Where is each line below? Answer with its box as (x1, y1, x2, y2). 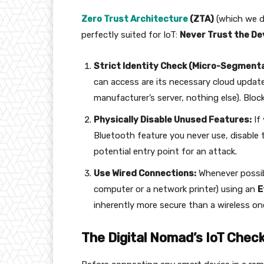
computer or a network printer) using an (94, 184, 258, 195)
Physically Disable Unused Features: (94, 114, 252, 126)
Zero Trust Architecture (81, 14, 188, 25)
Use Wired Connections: (94, 168, 196, 179)
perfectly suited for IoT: (81, 29, 180, 41)
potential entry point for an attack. (94, 146, 237, 157)
